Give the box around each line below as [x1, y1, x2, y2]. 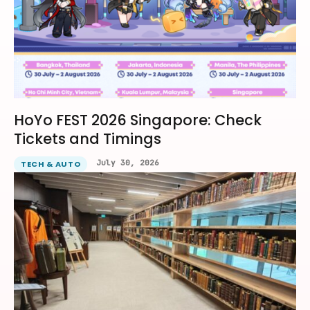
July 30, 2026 [96, 158, 160, 168]
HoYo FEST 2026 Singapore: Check [14, 110, 262, 131]
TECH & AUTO [21, 158, 81, 170]
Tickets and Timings [14, 129, 161, 149]
